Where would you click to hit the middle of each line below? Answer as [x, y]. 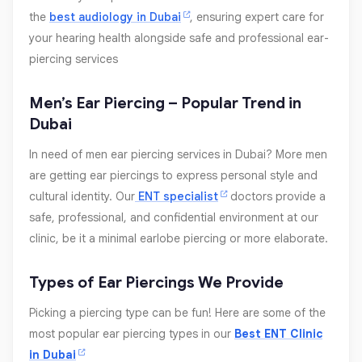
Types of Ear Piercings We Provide [156, 282]
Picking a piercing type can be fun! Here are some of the [177, 313]
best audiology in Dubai [115, 17]
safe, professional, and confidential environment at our [174, 218]
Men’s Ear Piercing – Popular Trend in [165, 103]
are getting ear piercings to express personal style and [173, 176]
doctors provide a [276, 197]
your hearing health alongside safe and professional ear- [179, 38]
